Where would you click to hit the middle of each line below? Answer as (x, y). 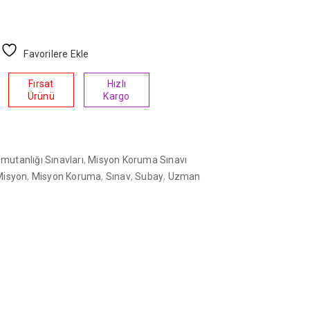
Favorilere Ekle (56, 54)
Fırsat (41, 84)
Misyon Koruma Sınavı (138, 160)
